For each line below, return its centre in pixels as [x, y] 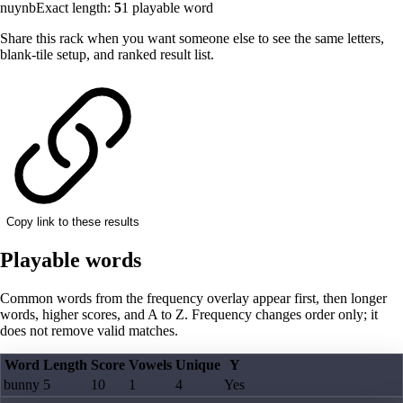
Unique [198, 365]
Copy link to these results [73, 222]
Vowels [150, 365]
